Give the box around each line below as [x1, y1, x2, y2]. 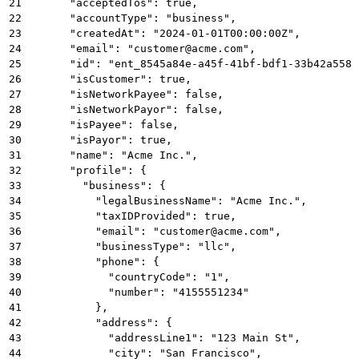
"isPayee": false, [31, 118, 179, 131]
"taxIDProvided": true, [31, 209, 236, 222]
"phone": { [31, 255, 159, 268]
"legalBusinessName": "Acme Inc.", [31, 194, 307, 207]
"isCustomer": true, [31, 72, 192, 85]
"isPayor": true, [31, 133, 172, 146]
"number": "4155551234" [31, 285, 249, 298]
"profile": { [31, 163, 147, 176]
